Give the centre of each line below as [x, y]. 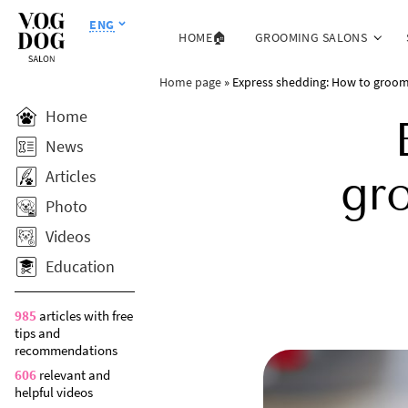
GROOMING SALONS [311, 37]
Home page [190, 82]
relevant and [73, 375]
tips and [37, 333]
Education [80, 266]
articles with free [85, 316]
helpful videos [54, 392]
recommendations [66, 350]
